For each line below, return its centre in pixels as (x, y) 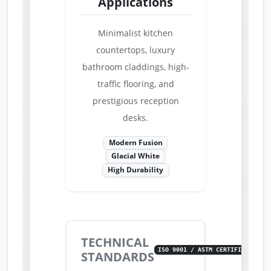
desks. (135, 117)
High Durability (135, 169)
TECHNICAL (115, 242)
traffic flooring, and (135, 83)
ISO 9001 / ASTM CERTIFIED (204, 250)
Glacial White (135, 156)
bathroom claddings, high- (135, 67)
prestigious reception (135, 100)
